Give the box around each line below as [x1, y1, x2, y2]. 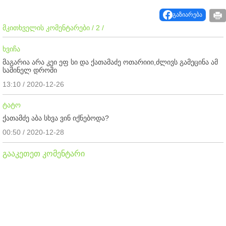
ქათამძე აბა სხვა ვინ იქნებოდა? [3, 114, 109, 122]
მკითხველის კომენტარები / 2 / [3, 23, 104, 32]
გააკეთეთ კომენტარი [3, 149, 85, 158]
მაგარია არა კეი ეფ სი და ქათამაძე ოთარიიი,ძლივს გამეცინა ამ [3, 58, 218, 66]
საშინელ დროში [3, 66, 57, 74]
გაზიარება [173, 11, 202, 19]
